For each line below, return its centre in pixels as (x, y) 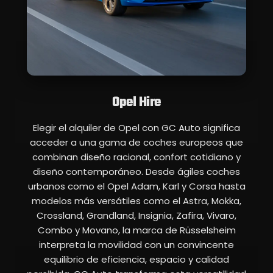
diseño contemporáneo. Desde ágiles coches (136, 172)
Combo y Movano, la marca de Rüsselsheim (136, 230)
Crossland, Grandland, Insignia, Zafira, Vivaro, (136, 216)
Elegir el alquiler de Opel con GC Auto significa (136, 128)
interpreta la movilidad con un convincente (136, 245)
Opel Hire (136, 103)
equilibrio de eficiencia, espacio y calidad (136, 260)
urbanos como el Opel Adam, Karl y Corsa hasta (136, 186)
